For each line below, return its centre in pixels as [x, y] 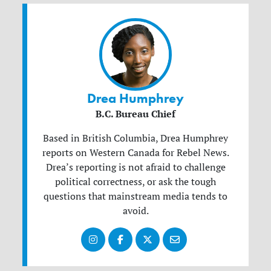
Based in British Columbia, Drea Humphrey [135, 138]
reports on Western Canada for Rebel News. [135, 152]
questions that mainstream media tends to [135, 196]
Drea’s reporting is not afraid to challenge [135, 167]
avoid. [135, 210]
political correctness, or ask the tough [135, 181]
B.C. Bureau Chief [135, 113]
